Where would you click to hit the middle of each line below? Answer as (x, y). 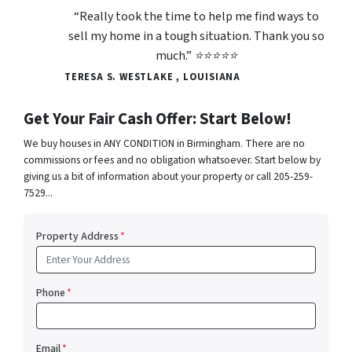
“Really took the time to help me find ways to (196, 17)
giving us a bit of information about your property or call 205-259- (168, 177)
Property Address (77, 236)
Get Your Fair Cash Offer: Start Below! (158, 119)
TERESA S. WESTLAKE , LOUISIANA (152, 77)
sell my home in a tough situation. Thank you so (196, 37)
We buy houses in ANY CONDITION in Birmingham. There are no (164, 144)
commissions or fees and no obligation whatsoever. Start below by (172, 160)
